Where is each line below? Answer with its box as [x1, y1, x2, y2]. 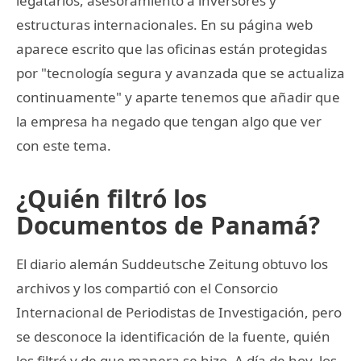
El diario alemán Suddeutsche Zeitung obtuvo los [16, 254, 328, 273]
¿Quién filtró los [16, 181, 207, 215]
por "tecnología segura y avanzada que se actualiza [16, 63, 345, 82]
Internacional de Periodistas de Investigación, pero [16, 302, 342, 322]
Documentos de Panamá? [16, 208, 320, 242]
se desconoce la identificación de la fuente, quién [16, 326, 330, 346]
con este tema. [16, 135, 111, 155]
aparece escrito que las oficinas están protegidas [16, 39, 327, 58]
